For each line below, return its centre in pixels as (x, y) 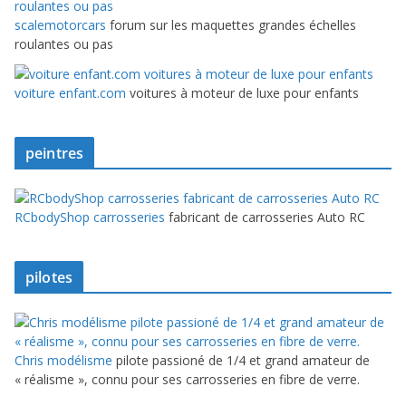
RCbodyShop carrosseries (90, 217)
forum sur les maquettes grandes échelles (231, 25)
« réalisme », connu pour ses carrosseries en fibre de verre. (187, 380)
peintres (55, 154)
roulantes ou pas (64, 44)
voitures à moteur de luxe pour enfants (242, 93)
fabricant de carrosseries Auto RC (265, 217)
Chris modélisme (63, 361)
